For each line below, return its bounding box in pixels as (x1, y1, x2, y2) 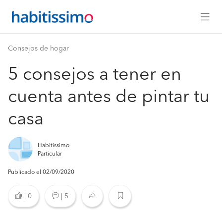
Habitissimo (38, 143, 69, 149)
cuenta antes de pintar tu (8, 89, 210, 107)
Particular (38, 151, 62, 157)
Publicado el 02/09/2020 (8, 169, 74, 175)
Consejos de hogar (8, 45, 69, 52)
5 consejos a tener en (8, 66, 181, 84)
